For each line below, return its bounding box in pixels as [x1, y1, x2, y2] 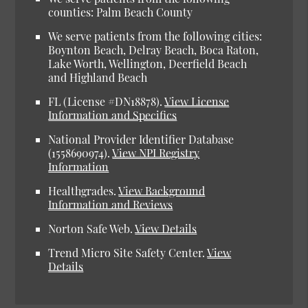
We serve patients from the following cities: [48, 29, 263, 44]
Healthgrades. [48, 184, 119, 199]
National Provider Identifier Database [48, 132, 234, 147]
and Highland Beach [48, 70, 148, 85]
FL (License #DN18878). [48, 94, 165, 109]
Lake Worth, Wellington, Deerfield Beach [48, 56, 247, 71]
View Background [118, 184, 206, 199]
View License [164, 94, 230, 109]
